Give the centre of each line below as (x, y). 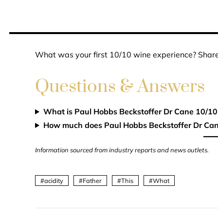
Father (92, 181)
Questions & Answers (120, 87)
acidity (54, 181)
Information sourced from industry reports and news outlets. (122, 150)
